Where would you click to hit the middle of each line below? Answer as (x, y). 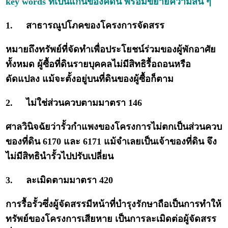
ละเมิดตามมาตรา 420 (70, 180)
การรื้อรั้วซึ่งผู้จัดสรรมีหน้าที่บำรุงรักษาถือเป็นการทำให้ (114, 204)
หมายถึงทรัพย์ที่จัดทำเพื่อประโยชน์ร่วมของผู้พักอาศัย (111, 50)
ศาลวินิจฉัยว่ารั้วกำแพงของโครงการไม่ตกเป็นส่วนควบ (114, 127)
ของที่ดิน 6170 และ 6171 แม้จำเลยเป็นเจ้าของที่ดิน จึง (111, 142)
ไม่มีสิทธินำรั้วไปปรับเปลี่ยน (60, 156)
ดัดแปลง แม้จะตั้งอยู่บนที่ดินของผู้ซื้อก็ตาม (90, 79)
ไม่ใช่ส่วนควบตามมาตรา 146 (84, 103)
